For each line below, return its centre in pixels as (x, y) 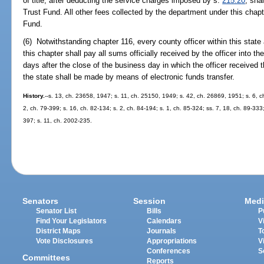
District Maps (59, 231)
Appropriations (172, 241)
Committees (47, 258)
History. (34, 96)
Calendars (164, 221)
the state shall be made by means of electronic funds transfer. (129, 77)
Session (150, 201)
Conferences (169, 251)
